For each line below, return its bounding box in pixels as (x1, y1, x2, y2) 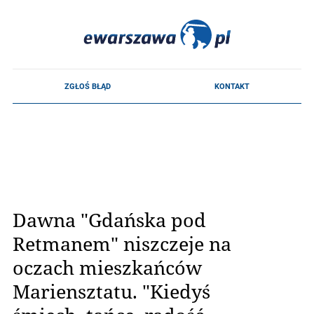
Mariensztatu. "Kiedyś (13, 279, 210, 303)
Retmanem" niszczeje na (13, 231, 231, 255)
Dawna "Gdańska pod (13, 207, 206, 231)
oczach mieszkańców (13, 255, 202, 279)
